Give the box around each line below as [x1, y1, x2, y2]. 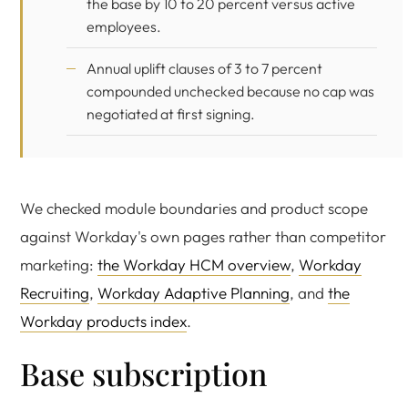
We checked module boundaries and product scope [20, 199, 368, 218]
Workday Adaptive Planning [97, 283, 290, 302]
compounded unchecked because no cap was [87, 82, 374, 100]
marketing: [20, 255, 97, 274]
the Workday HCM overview [97, 255, 291, 274]
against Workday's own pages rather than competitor [20, 227, 386, 246]
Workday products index [20, 311, 187, 331]
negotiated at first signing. [87, 105, 255, 123]
